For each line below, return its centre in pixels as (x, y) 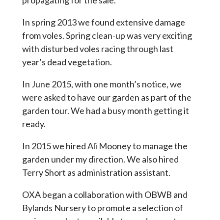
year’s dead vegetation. (67, 62)
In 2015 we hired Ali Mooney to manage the (105, 146)
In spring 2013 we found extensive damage (103, 22)
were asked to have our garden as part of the (107, 97)
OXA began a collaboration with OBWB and (105, 195)
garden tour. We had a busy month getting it (105, 111)
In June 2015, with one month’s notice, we (102, 84)
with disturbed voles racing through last (97, 49)
